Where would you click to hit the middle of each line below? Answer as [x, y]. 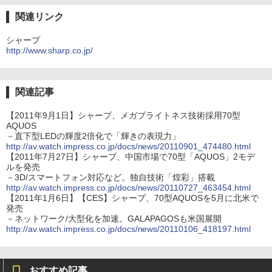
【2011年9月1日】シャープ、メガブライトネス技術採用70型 [123, 116]
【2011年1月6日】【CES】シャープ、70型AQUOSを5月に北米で [132, 198]
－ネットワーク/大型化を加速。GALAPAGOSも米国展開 [114, 219]
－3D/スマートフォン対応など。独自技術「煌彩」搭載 [110, 178]
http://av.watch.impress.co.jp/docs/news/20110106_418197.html [129, 229]
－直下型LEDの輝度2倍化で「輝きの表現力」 [93, 136]
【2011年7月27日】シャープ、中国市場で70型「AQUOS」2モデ [131, 157]
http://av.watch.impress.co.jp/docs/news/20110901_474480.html [129, 147]
